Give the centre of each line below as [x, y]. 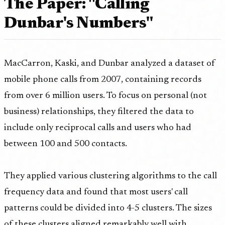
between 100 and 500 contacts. [66, 144]
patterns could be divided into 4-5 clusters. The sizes [108, 208]
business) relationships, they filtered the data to [99, 112]
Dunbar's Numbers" [79, 23]
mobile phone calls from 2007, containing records [103, 80]
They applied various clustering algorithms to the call [110, 176]
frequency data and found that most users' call [96, 192]
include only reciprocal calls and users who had [98, 128]
